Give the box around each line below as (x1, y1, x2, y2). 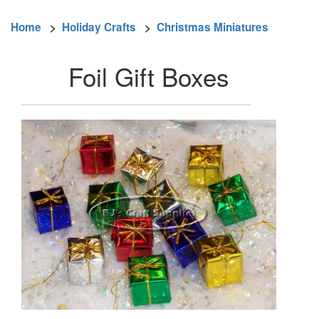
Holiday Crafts (62, 19, 136, 36)
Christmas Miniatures (157, 19, 268, 36)
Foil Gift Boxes (68, 58, 229, 94)
